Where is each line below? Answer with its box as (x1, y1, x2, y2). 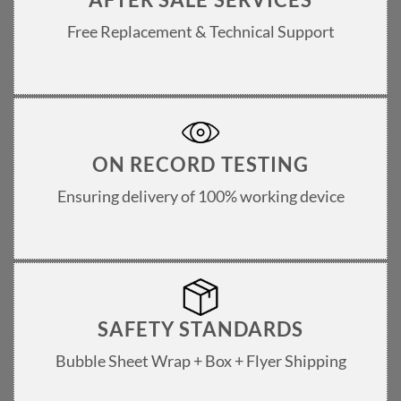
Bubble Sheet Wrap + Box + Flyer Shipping (55, 351, 346, 371)
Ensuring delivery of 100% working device (56, 186, 345, 206)
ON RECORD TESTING (91, 151, 310, 176)
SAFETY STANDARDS (97, 316, 304, 341)
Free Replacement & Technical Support (66, 21, 335, 41)
